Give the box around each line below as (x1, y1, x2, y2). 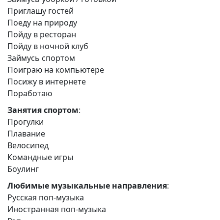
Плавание (7, 128, 45, 139)
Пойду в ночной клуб (7, 41, 88, 52)
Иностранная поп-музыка (7, 204, 106, 215)
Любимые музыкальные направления (7, 180, 167, 192)
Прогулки (7, 116, 44, 128)
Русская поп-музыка (7, 192, 84, 203)
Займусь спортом (7, 53, 75, 64)
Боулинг (7, 164, 39, 175)
